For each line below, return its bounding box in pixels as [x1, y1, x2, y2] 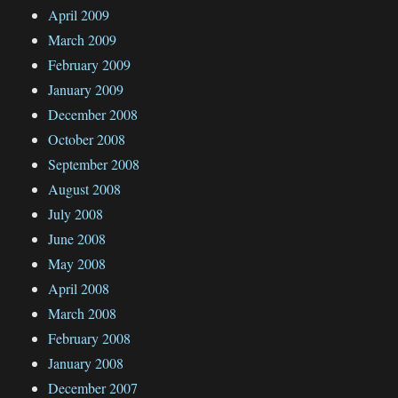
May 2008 [48, 253, 107, 273]
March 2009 [48, 29, 117, 49]
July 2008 [48, 203, 104, 223]
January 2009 [48, 79, 124, 99]
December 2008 [48, 104, 139, 123]
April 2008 [48, 278, 110, 298]
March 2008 [48, 303, 117, 322]
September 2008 [48, 154, 140, 173]
